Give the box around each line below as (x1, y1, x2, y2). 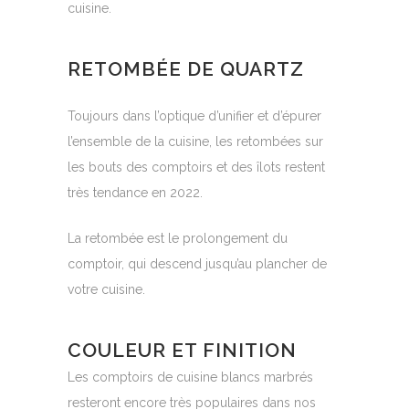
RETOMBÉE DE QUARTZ (68, 58, 304, 80)
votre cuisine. (68, 282, 145, 297)
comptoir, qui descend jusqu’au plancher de (68, 257, 327, 271)
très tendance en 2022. (68, 185, 203, 200)
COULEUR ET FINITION (68, 339, 297, 362)
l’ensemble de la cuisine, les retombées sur (68, 134, 323, 149)
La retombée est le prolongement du (68, 231, 288, 246)
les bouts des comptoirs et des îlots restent (68, 160, 325, 174)
